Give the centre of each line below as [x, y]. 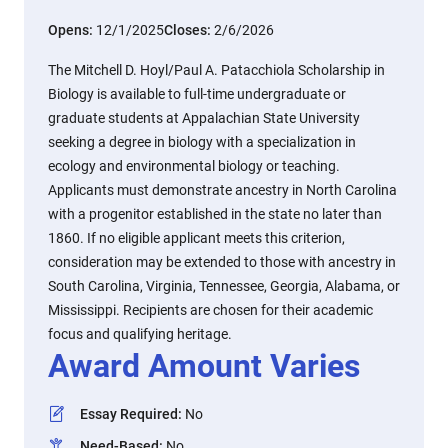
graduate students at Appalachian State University [204, 118]
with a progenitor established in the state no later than [215, 214]
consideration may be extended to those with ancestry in [222, 262]
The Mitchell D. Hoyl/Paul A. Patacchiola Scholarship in [216, 70]
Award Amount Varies [204, 366]
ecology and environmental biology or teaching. [194, 166]
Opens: [72, 30]
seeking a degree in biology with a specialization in [202, 142]
